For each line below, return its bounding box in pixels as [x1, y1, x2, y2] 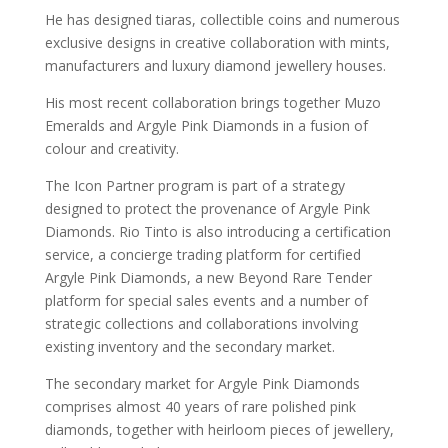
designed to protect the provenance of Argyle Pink [44, 198, 370, 218]
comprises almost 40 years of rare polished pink [44, 396, 356, 416]
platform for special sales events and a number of [44, 290, 368, 310]
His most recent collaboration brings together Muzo [44, 92, 381, 112]
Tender [325, 267, 372, 287]
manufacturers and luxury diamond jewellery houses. [44, 55, 386, 75]
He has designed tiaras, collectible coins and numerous [44, 9, 400, 29]
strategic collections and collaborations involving [44, 313, 358, 333]
